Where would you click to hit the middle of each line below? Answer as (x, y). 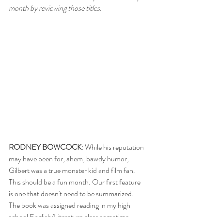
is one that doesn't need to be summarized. (72, 194)
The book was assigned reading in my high (70, 205)
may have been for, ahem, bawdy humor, (70, 159)
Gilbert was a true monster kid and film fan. (73, 170)
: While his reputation (113, 147)
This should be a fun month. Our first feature (75, 182)
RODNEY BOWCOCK (45, 147)
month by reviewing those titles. (56, 8)
